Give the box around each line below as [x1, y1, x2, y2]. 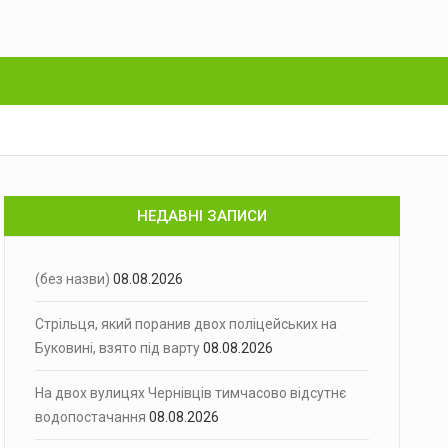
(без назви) [35, 271, 110, 287]
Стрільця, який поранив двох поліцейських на [35, 316, 337, 332]
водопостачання [35, 409, 146, 425]
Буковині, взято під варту [35, 340, 200, 356]
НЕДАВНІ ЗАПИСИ [137, 207, 267, 225]
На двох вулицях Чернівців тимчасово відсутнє [35, 385, 346, 401]
